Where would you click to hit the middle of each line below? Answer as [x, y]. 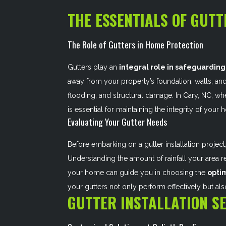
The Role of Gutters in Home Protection [136, 44]
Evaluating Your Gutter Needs [118, 122]
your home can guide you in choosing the [138, 173]
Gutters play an [94, 67]
